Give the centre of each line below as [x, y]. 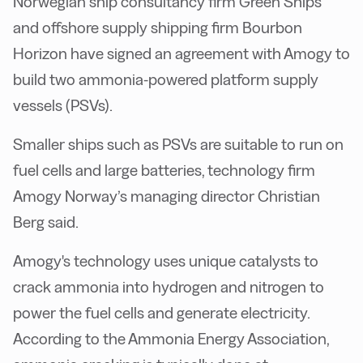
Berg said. [46, 222]
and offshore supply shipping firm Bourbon [158, 28]
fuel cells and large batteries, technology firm [164, 171]
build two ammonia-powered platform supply [166, 80]
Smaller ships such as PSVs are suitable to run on [178, 145]
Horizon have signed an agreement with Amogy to [181, 54]
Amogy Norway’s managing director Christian [167, 196]
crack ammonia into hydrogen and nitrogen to [169, 287]
